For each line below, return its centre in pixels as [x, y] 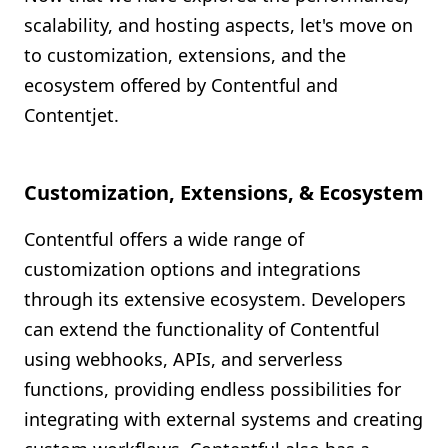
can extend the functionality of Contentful [202, 329]
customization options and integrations [192, 269]
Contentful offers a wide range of [164, 239]
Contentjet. [71, 115]
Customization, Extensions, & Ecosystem [224, 192]
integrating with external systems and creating [223, 419]
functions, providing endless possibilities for [212, 389]
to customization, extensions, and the [185, 55]
